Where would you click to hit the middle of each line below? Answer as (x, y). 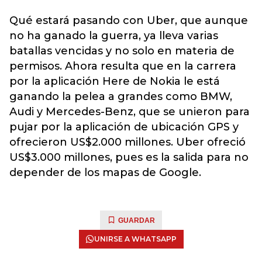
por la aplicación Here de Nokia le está (115, 81)
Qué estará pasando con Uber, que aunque (129, 20)
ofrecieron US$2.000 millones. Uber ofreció (127, 142)
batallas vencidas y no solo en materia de (122, 51)
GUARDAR (137, 220)
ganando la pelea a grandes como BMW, (121, 96)
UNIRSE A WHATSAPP (135, 239)
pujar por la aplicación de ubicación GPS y (124, 127)
